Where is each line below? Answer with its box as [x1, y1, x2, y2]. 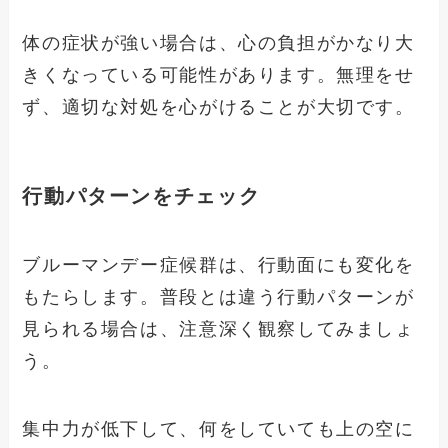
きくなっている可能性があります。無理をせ [22, 65, 415, 86]
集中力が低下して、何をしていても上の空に [22, 418, 415, 439]
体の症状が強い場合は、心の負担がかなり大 [22, 33, 415, 54]
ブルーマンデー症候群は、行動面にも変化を [22, 254, 415, 275]
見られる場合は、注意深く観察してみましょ [22, 318, 415, 339]
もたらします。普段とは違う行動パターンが [22, 286, 415, 307]
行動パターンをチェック [22, 184, 261, 207]
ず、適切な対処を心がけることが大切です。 [22, 97, 415, 118]
